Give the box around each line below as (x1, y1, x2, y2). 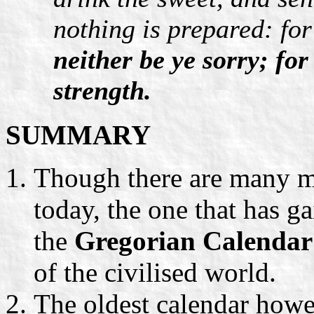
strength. (53, 75, 151, 105)
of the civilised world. (34, 257, 276, 287)
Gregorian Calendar (74, 225, 313, 256)
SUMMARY (6, 119, 151, 150)
